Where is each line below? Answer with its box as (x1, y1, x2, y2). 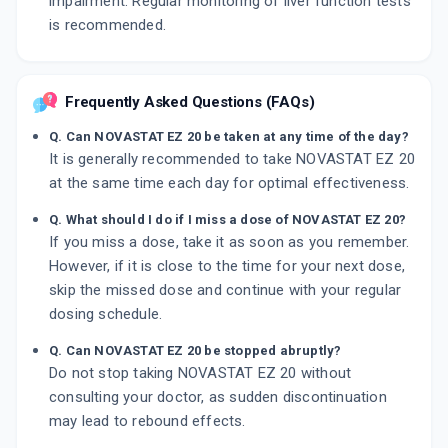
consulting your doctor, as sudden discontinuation (49, 388, 387, 407)
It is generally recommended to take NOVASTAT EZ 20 (49, 150, 416, 169)
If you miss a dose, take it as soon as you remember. (49, 233, 410, 252)
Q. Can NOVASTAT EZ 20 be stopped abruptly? (49, 343, 342, 359)
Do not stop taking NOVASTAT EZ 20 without (49, 364, 352, 383)
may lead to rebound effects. (49, 412, 246, 431)
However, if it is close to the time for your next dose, (49, 257, 406, 276)
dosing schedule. (49, 305, 163, 324)
